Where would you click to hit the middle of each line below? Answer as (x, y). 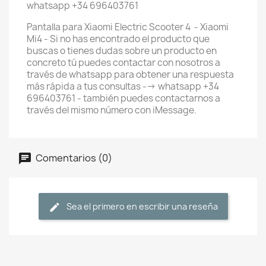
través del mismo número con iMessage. (113, 110)
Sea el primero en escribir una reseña (142, 206)
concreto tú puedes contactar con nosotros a (123, 63)
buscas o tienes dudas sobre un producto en (122, 51)
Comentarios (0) (73, 158)
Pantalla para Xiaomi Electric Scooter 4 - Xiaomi (128, 27)
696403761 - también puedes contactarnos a (123, 98)
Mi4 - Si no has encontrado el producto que (118, 39)
